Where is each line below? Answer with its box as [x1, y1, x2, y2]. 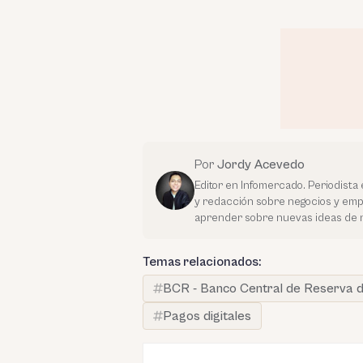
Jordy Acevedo [217, 157, 305, 172]
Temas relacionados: [143, 254, 261, 269]
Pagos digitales [163, 309, 251, 323]
